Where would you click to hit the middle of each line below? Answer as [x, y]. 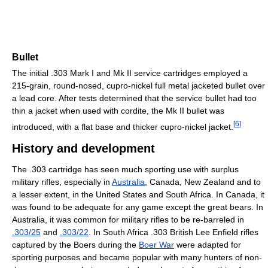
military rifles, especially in [62, 182]
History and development [83, 148]
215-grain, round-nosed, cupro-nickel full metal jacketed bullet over [138, 86]
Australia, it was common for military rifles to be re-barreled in [128, 219]
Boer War [156, 244]
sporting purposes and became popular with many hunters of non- [137, 257]
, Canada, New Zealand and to [203, 182]
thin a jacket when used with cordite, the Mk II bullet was [118, 111]
